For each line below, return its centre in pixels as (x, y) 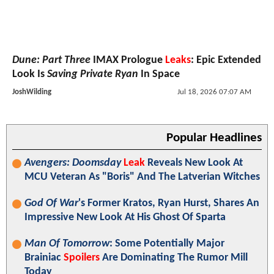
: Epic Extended (226, 61)
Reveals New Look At (194, 163)
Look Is (30, 75)
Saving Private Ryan (93, 75)
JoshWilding (32, 92)
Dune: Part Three (51, 61)
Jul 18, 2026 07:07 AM (214, 92)
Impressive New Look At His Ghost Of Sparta (125, 218)
